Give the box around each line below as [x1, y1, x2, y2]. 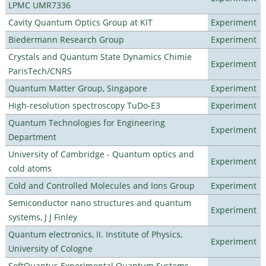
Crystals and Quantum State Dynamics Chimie [8, 50, 192, 62]
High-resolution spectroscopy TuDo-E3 [8, 99, 160, 111]
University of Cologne [8, 242, 93, 254]
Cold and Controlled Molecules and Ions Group [8, 179, 195, 191]
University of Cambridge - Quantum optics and [8, 148, 194, 160]
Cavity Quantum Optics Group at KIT [8, 16, 153, 28]
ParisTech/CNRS [8, 65, 72, 77]
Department [8, 131, 56, 142]
